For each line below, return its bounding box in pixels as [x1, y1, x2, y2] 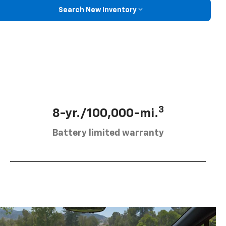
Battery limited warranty [52, 129, 164, 138]
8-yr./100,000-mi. [52, 107, 158, 120]
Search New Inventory [58, 6, 137, 14]
